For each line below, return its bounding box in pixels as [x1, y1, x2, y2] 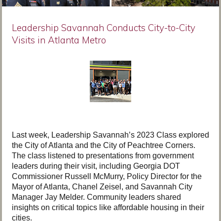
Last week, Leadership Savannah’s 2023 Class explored [12, 131, 209, 139]
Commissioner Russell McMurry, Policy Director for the [12, 172, 202, 181]
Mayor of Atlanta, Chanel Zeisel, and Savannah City [12, 183, 192, 191]
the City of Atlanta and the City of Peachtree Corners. [12, 141, 195, 149]
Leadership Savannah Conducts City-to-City [12, 22, 195, 34]
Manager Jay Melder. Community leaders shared [12, 193, 181, 201]
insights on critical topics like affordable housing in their [12, 203, 204, 212]
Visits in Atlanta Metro [12, 34, 106, 46]
